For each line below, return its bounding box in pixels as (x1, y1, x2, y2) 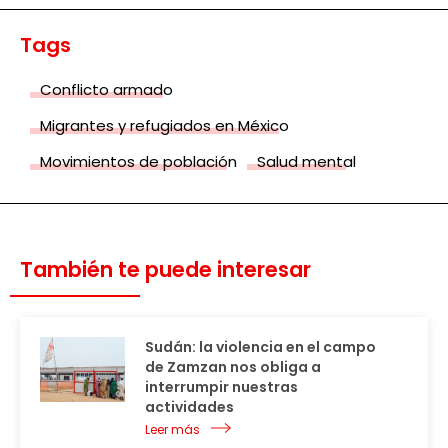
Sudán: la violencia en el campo (145, 337, 376, 358)
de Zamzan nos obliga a (145, 357, 321, 378)
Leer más (145, 421, 200, 439)
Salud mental (257, 151, 356, 173)
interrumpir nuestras (145, 377, 298, 398)
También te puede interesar (20, 255, 311, 285)
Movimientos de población (40, 151, 237, 173)
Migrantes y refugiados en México (40, 115, 289, 137)
